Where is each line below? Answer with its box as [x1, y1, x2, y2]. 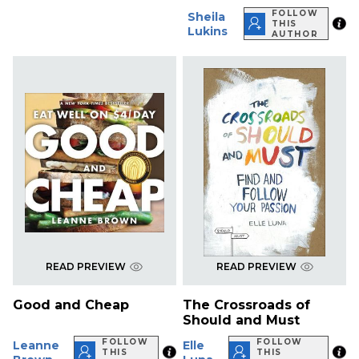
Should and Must [183, 313, 301, 329]
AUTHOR [271, 29, 319, 40]
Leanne [13, 337, 59, 353]
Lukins [188, 23, 228, 38]
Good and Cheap [13, 297, 129, 313]
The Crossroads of [183, 297, 311, 313]
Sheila [188, 9, 226, 24]
